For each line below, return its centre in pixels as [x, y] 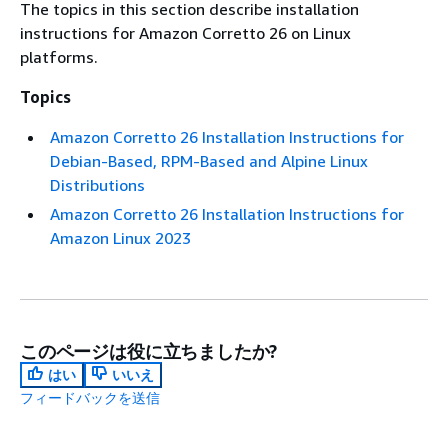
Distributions [97, 185]
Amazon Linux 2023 [120, 238]
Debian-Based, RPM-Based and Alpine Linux [209, 161]
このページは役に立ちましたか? [149, 351]
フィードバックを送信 [90, 397]
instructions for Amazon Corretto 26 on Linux [185, 33]
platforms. [59, 57]
